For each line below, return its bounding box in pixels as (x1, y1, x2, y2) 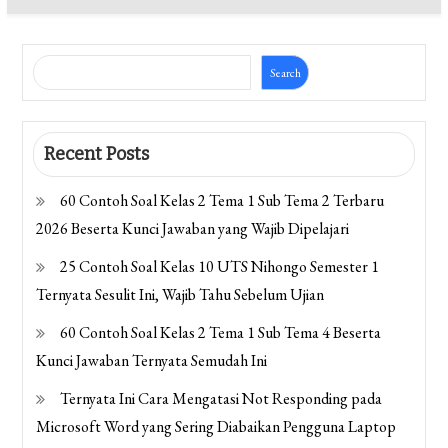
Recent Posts (44, 143, 150, 166)
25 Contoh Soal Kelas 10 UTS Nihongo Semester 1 (60, 256, 380, 278)
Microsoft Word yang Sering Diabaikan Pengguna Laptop (36, 416, 397, 438)
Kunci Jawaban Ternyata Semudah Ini (36, 350, 268, 372)
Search (269, 64, 301, 81)
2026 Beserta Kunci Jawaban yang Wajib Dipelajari (36, 218, 350, 240)
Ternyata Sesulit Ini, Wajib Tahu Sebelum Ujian (36, 284, 325, 306)
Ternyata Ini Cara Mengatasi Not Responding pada (60, 388, 383, 410)
